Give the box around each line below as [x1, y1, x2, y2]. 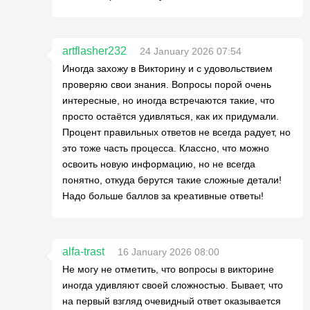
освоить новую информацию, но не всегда [62, 158, 255, 170]
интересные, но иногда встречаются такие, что [62, 95, 275, 106]
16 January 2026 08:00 [118, 246, 219, 257]
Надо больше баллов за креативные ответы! [62, 190, 264, 201]
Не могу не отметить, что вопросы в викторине [62, 264, 274, 275]
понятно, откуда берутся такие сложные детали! [62, 174, 282, 185]
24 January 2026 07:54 [140, 46, 241, 57]
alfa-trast [62, 246, 104, 257]
